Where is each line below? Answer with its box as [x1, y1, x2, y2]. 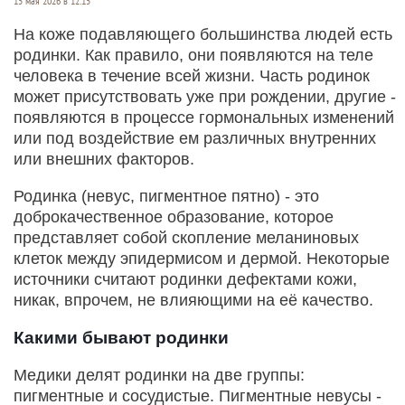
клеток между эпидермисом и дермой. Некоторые [14, 250, 390, 268]
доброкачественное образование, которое [14, 208, 334, 227]
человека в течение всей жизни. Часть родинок [14, 67, 370, 86]
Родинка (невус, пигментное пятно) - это [14, 187, 319, 206]
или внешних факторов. [14, 150, 194, 169]
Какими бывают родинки [14, 328, 229, 348]
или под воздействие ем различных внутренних [14, 129, 376, 148]
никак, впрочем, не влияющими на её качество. [14, 291, 373, 310]
